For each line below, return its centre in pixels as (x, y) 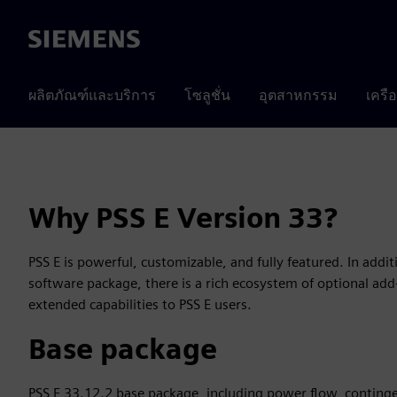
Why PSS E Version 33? (183, 218)
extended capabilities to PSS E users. (140, 304)
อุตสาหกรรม (298, 95)
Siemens (54, 40)
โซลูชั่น (207, 95)
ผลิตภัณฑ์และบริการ (92, 95)
